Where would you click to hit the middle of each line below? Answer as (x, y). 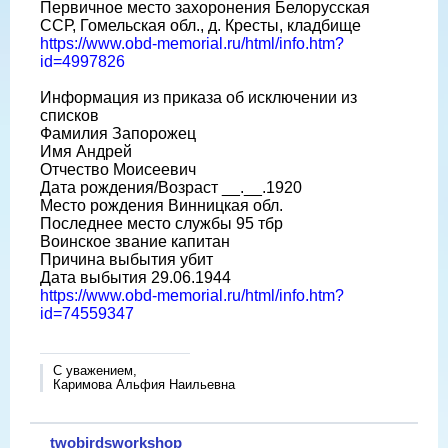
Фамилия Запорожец (118, 133)
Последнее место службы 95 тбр (161, 223)
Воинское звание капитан (135, 241)
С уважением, (95, 370)
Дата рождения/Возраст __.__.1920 (171, 187)
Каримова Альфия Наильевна (144, 384)
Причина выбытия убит (126, 259)
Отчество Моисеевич (118, 169)
